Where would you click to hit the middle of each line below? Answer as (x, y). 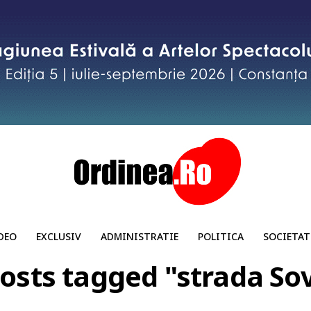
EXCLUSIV (58, 236)
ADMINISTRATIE (139, 236)
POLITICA (220, 236)
